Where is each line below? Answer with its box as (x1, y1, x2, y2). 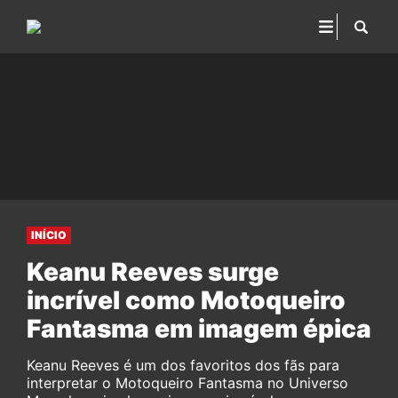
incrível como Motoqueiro (27, 285, 346, 315)
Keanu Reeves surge (27, 257, 279, 287)
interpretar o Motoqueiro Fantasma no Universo (27, 374, 348, 392)
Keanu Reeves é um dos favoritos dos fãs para (27, 356, 339, 374)
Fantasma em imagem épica (27, 314, 371, 344)
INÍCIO (31, 228, 67, 242)
